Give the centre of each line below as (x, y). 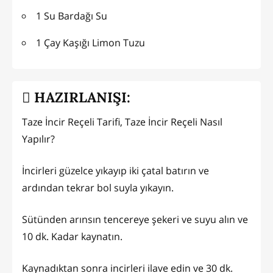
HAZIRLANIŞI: (80, 97)
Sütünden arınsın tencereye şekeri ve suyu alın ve (135, 219)
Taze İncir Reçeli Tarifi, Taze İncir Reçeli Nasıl (122, 122)
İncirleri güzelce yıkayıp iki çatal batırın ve (115, 170)
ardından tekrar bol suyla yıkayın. (98, 187)
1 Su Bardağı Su (72, 16)
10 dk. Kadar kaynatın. (72, 236)
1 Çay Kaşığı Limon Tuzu (90, 42)
